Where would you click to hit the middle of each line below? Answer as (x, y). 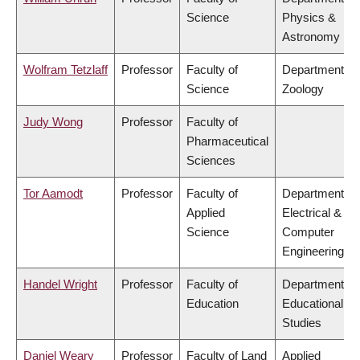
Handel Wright (60, 284)
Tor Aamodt (53, 194)
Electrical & (312, 213)
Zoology (303, 89)
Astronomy (311, 37)
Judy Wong (53, 122)
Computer (308, 232)
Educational (313, 304)
